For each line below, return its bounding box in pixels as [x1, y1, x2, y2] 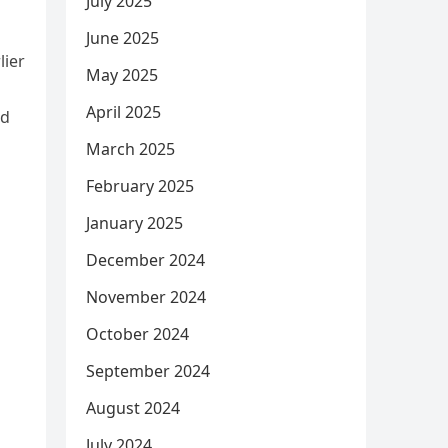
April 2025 [86, 101, 161, 123]
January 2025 [86, 212, 183, 234]
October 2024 [86, 323, 189, 345]
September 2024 [86, 360, 210, 382]
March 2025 [86, 138, 175, 160]
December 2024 [86, 249, 205, 271]
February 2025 [86, 175, 194, 197]
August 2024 [86, 397, 180, 419]
